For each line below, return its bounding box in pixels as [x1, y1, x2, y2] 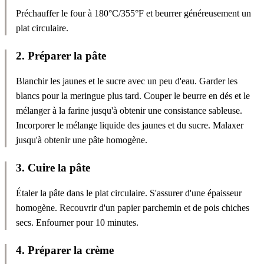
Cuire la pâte [28, 161, 90, 174]
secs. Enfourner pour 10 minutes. [16, 217, 138, 227]
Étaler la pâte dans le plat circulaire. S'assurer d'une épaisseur [16, 187, 242, 198]
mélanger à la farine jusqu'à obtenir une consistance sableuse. [16, 105, 242, 115]
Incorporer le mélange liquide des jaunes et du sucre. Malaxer [16, 120, 243, 130]
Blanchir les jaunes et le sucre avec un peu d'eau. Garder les [16, 75, 237, 86]
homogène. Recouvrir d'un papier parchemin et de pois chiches [16, 202, 249, 213]
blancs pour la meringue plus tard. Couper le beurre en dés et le [16, 90, 250, 101]
